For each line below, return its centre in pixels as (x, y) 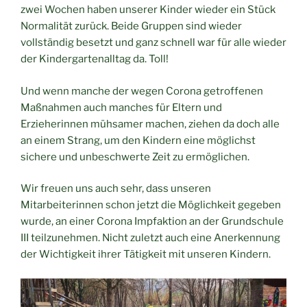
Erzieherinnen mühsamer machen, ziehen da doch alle (150, 124)
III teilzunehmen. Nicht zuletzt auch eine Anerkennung (150, 238)
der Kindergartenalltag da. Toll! (95, 59)
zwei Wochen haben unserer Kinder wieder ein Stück (148, 10)
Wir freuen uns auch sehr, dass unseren (116, 189)
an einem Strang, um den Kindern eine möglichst (138, 140)
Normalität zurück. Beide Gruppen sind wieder (131, 26)
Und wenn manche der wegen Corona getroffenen (142, 91)
